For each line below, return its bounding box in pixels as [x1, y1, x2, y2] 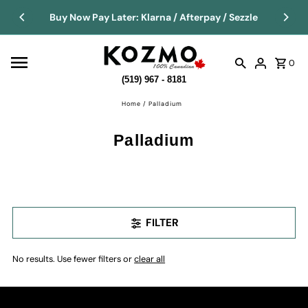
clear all [134, 252, 166, 265]
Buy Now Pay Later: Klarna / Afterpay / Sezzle [49, 11, 258, 23]
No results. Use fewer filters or [12, 252, 135, 265]
